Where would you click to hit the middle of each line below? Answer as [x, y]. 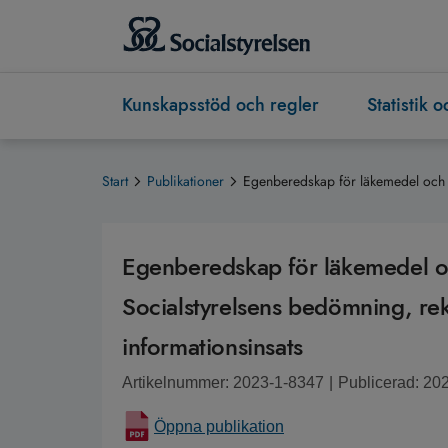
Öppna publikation [219, 427]
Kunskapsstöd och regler [220, 105]
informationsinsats [212, 347]
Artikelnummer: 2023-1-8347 [223, 383]
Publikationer [185, 181]
